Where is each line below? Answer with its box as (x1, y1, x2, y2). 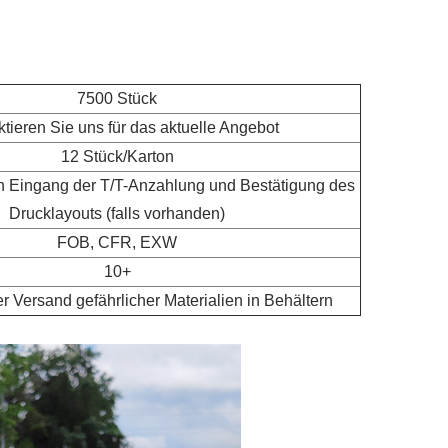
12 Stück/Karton (60, 147, 174, 165)
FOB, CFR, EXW (57, 233, 177, 251)
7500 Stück (77, 89, 157, 107)
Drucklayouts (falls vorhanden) (9, 204, 225, 222)
